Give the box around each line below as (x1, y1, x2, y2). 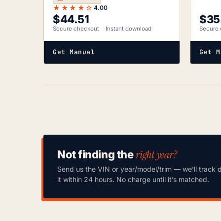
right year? (135, 147, 177, 162)
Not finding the (57, 148, 136, 161)
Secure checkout (53, 25, 99, 33)
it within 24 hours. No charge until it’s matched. (57, 175, 209, 184)
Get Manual (53, 48, 95, 57)
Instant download (106, 25, 151, 33)
